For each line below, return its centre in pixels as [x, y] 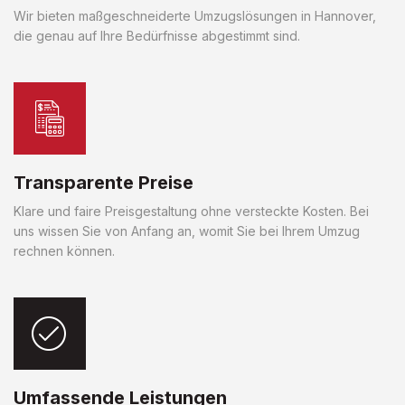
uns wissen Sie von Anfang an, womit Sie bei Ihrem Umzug [187, 231]
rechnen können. [64, 250]
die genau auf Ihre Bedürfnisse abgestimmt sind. [157, 35]
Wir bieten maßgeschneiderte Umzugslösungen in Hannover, [195, 15]
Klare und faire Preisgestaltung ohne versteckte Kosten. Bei [191, 211]
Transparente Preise [104, 182]
